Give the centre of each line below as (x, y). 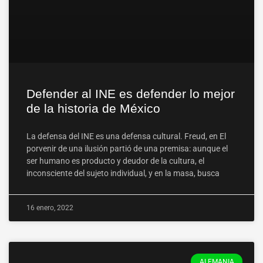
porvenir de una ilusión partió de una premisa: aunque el (127, 149)
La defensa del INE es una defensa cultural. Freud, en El (126, 136)
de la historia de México (93, 109)
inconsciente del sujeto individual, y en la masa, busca (123, 173)
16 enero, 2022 (50, 208)
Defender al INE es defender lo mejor (131, 94)
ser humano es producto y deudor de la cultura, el (115, 161)
